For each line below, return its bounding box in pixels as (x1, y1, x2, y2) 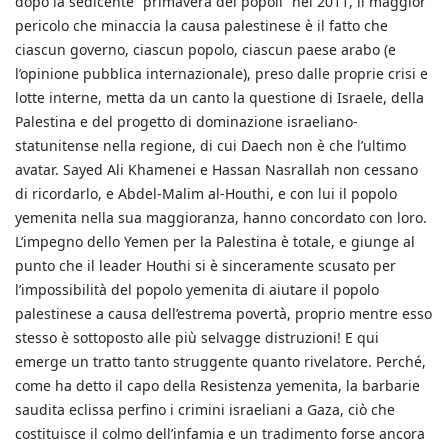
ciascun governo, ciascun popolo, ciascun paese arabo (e (15, 39, 396, 59)
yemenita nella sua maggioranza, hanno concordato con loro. (15, 207, 427, 227)
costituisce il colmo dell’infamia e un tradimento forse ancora (15, 423, 425, 443)
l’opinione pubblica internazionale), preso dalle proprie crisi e (15, 63, 428, 83)
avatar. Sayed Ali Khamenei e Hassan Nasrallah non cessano (15, 159, 418, 179)
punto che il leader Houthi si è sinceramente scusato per (15, 255, 396, 275)
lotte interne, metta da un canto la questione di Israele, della (15, 87, 424, 107)
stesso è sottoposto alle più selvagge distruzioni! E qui (15, 327, 379, 347)
